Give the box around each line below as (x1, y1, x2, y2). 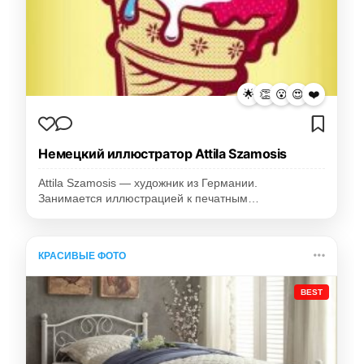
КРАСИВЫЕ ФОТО (38, 250, 127, 262)
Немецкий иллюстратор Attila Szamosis (38, 145, 287, 162)
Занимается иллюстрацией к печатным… (38, 193, 260, 206)
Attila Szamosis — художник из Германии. (38, 177, 258, 190)
